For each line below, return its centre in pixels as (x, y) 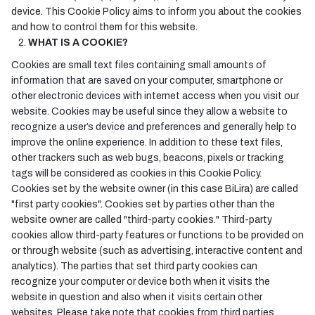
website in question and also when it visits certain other (137, 297)
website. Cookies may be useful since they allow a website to (149, 111)
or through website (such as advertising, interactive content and (157, 251)
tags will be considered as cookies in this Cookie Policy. (137, 173)
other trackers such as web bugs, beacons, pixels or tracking (148, 158)
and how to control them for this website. (104, 27)
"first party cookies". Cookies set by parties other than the (143, 204)
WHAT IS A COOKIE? (78, 43)
